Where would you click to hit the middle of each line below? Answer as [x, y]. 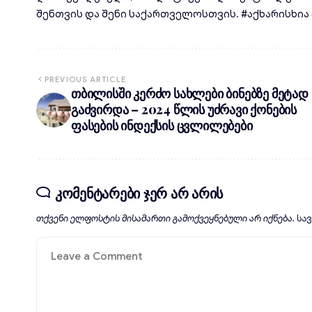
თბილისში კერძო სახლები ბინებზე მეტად [190, 93]
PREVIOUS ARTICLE [85, 79]
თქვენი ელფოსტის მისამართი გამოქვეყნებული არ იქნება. [165, 219]
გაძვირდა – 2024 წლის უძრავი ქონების [184, 109]
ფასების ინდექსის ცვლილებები [162, 125]
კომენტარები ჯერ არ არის [139, 193]
